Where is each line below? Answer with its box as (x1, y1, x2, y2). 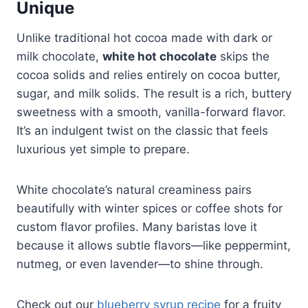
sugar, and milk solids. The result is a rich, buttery (16, 86, 291, 100)
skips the (217, 49, 269, 63)
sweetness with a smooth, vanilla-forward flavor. (16, 104, 286, 119)
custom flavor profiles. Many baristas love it (16, 219, 257, 234)
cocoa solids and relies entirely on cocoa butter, (16, 67, 280, 82)
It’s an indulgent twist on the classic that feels (16, 123, 268, 137)
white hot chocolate (102, 49, 217, 63)
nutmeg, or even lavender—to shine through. (16, 256, 263, 271)
